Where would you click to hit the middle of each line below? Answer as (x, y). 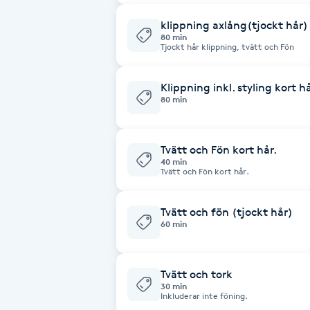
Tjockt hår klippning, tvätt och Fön (227, 46)
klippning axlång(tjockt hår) (234, 25)
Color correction (49, 279)
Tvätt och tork (197, 274)
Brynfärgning (43, 69)
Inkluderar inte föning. (204, 295)
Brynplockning (46, 108)
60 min (174, 224)
